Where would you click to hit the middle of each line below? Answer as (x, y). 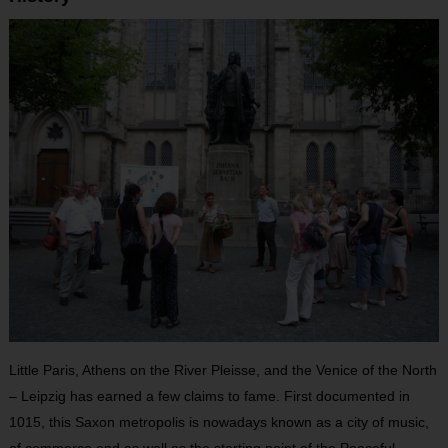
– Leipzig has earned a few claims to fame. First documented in (209, 395)
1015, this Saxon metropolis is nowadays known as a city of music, (218, 421)
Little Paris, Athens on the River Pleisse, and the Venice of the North (222, 369)
